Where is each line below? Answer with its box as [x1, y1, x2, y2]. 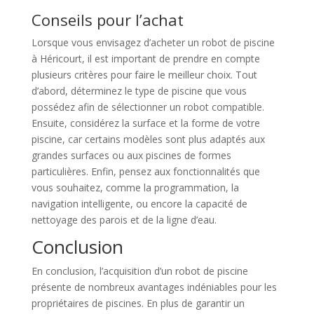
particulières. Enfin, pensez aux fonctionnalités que [31, 164, 260, 178]
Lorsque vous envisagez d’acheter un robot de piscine [31, 35, 275, 49]
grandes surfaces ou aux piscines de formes [31, 148, 231, 162]
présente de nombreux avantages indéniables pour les [31, 280, 277, 294]
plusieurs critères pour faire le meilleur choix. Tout [31, 67, 257, 81]
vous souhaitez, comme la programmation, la [31, 180, 239, 194]
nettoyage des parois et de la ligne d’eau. [31, 212, 217, 226]
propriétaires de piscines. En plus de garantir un [31, 296, 245, 310]
